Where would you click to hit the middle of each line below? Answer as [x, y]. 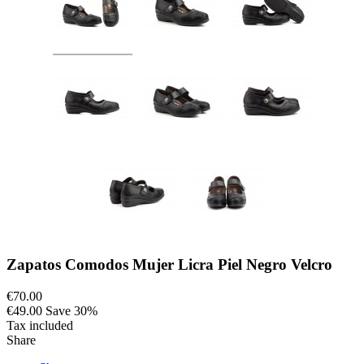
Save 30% [71, 310]
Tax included [40, 325]
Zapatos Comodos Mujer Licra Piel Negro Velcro [169, 264]
